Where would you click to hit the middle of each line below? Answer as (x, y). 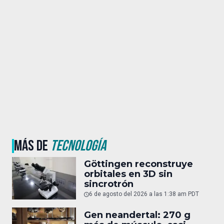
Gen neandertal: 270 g (137, 215)
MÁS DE (32, 146)
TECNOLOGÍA (78, 146)
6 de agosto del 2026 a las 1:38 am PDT (144, 194)
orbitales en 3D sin (128, 174)
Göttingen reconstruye (138, 164)
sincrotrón (109, 184)
